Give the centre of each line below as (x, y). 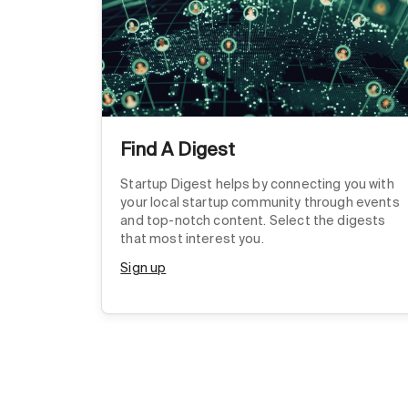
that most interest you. (192, 239)
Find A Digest (178, 150)
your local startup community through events (260, 203)
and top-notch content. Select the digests (253, 221)
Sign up (143, 268)
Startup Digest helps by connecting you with (257, 184)
